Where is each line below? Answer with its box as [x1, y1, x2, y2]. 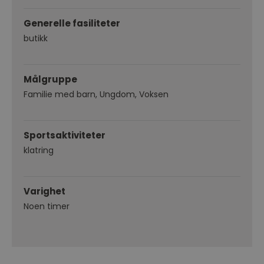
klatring [24, 144, 54, 157]
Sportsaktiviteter [24, 129, 105, 142]
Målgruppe [24, 73, 77, 86]
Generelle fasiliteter [24, 17, 120, 30]
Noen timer [24, 200, 70, 213]
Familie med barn [24, 88, 95, 101]
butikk [24, 32, 48, 45]
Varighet [24, 185, 65, 198]
